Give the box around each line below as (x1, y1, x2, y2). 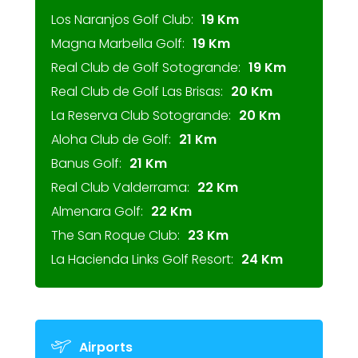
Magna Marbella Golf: (51, 34, 185, 53)
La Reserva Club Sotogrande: (51, 106, 231, 125)
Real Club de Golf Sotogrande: (51, 58, 241, 77)
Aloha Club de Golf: (51, 130, 171, 149)
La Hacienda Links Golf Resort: (51, 250, 233, 268)
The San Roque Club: (51, 226, 180, 245)
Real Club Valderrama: (51, 178, 189, 197)
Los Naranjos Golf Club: (51, 10, 193, 29)
